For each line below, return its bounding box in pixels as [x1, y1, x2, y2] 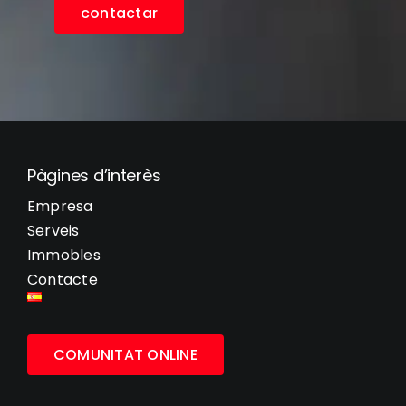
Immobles [26, 245, 101, 266]
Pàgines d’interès [26, 164, 161, 188]
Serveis [26, 220, 80, 242]
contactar [80, 3, 159, 24]
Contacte [26, 269, 98, 291]
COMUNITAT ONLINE [53, 344, 198, 366]
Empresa [26, 196, 93, 217]
